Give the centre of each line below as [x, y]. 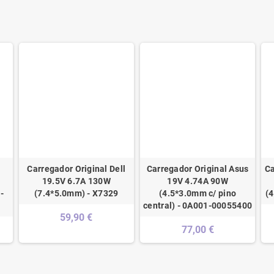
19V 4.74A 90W [198, 181]
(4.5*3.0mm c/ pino [198, 194]
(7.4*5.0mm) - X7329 [76, 194]
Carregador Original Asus [198, 169]
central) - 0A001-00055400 [198, 206]
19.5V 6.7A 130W [76, 181]
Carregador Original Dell [76, 169]
